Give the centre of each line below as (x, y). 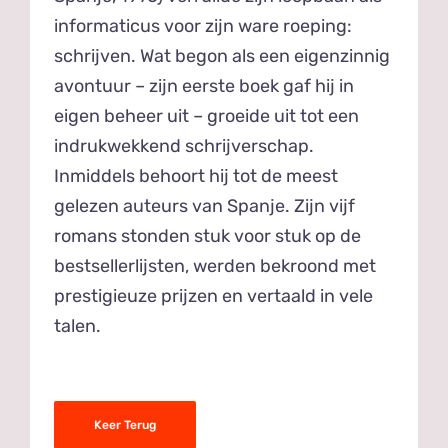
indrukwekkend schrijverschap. (184, 145)
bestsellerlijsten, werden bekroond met (215, 265)
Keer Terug (125, 424)
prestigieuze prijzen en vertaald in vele (214, 295)
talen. (78, 325)
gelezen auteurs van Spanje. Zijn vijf (205, 205)
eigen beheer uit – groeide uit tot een (207, 115)
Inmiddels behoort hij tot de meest (196, 175)
